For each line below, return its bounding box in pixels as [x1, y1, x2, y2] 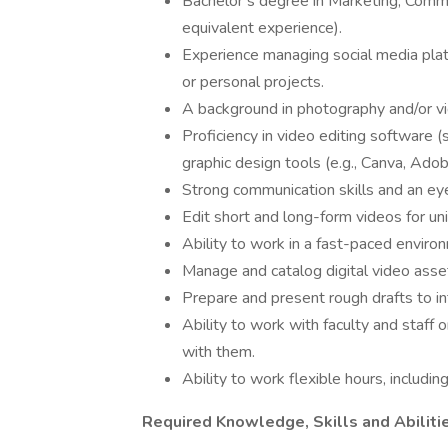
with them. [182, 341, 255, 363]
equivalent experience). [182, 17, 342, 39]
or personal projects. [182, 71, 324, 93]
